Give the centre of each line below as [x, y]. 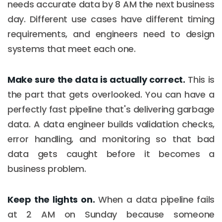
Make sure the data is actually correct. [96, 79]
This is [200, 79]
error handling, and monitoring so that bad [111, 139]
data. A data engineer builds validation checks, [111, 124]
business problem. [47, 168]
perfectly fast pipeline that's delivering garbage [111, 109]
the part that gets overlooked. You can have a [111, 94]
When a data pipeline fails [155, 199]
